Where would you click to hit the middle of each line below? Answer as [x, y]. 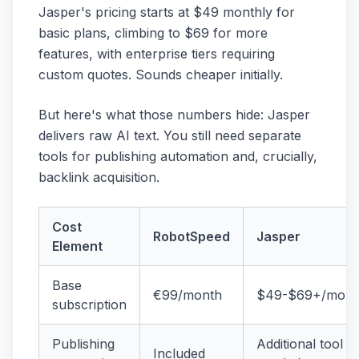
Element [77, 246]
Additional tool [300, 344]
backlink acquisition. [99, 177]
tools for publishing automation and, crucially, [178, 157]
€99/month [188, 295]
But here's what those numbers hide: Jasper [174, 115]
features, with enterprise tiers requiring [157, 54]
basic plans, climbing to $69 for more [153, 33]
